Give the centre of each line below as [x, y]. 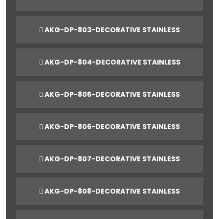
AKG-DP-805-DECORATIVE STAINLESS [111, 94]
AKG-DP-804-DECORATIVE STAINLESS [111, 62]
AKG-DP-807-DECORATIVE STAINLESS [111, 159]
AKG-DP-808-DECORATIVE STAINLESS [111, 191]
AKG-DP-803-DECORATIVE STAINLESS [111, 30]
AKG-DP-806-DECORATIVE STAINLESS [111, 126]
